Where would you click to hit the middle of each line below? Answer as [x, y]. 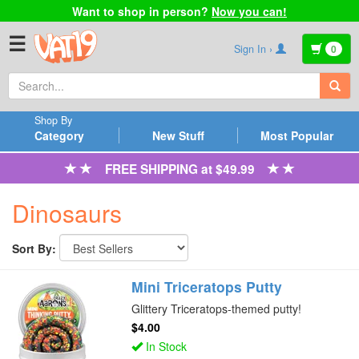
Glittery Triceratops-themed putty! [217, 308]
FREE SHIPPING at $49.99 [179, 169]
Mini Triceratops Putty [207, 287]
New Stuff [178, 135]
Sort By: [34, 249]
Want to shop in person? [142, 11]
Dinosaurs [67, 213]
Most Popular [296, 135]
